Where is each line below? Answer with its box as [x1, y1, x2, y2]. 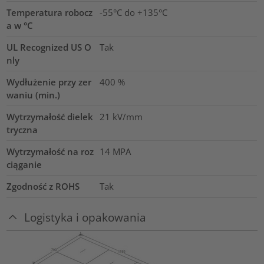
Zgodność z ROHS [6, 180, 80, 193]
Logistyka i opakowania [24, 209, 147, 225]
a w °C [6, 19, 34, 32]
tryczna [6, 124, 38, 136]
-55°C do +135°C [99, 6, 167, 19]
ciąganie [6, 159, 42, 171]
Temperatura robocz [6, 6, 93, 19]
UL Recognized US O [6, 41, 92, 54]
